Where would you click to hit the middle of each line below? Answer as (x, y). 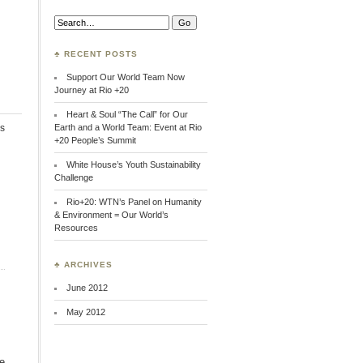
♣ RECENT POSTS (96, 54)
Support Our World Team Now (126, 77)
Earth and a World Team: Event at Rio (128, 127)
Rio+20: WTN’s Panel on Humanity (135, 202)
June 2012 (88, 288)
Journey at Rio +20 (92, 90)
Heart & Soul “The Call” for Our (128, 114)
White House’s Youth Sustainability (134, 164)
